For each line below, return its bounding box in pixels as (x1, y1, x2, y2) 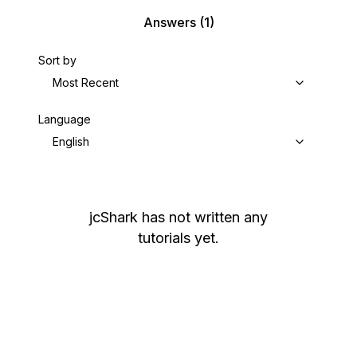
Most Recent (53, 76, 119, 89)
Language (38, 112, 91, 126)
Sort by (38, 53, 76, 67)
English (53, 135, 89, 148)
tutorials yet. (138, 229, 219, 246)
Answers (143, 14, 196, 30)
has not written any (142, 209, 268, 226)
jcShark (89, 209, 138, 226)
